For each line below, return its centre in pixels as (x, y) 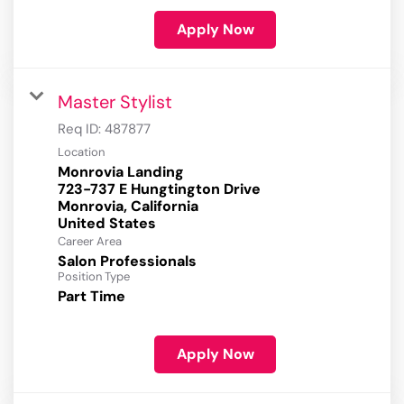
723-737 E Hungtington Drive (159, 189)
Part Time (92, 297)
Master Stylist (115, 102)
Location (81, 152)
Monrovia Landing (121, 172)
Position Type (94, 277)
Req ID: (81, 129)
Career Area (90, 242)
